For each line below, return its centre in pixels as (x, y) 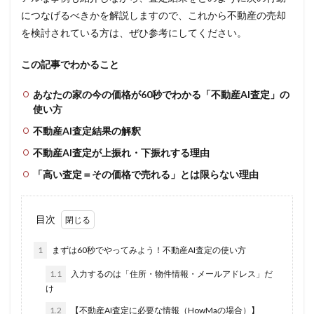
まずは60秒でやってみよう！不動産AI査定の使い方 (148, 250)
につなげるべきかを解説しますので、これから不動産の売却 (153, 15)
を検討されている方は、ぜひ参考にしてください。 (134, 33)
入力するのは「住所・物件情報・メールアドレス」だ (171, 274)
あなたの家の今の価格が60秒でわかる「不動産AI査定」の (161, 95)
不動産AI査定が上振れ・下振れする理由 (121, 153)
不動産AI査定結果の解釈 (87, 131)
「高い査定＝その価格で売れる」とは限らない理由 (146, 175)
